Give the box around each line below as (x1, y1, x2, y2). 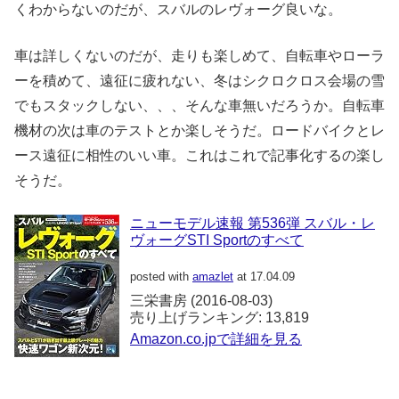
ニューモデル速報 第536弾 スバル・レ (130, 216, 375, 231)
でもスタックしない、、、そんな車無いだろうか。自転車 (14, 98, 385, 113)
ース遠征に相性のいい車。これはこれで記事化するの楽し (14, 148, 385, 163)
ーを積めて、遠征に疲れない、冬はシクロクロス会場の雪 (14, 73, 385, 88)
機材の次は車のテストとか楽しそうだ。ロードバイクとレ (14, 123, 385, 138)
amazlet (192, 270, 233, 283)
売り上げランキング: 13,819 (130, 310, 309, 325)
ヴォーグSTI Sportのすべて (130, 232, 304, 248)
